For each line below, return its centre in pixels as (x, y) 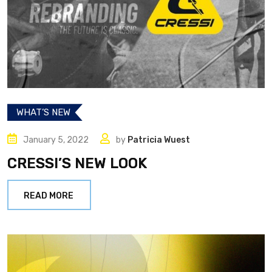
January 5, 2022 (56, 140)
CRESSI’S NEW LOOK (77, 164)
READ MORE (49, 196)
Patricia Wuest (159, 140)
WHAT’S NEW (43, 113)
